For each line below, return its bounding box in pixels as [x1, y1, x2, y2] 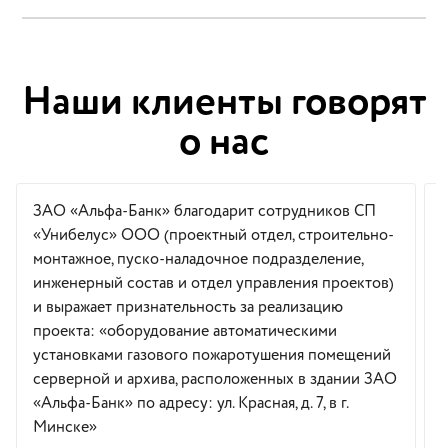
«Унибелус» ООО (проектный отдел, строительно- [33, 223, 394, 247]
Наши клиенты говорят [21, 72, 427, 132]
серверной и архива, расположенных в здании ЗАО [33, 367, 397, 391]
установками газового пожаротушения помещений [33, 343, 391, 367]
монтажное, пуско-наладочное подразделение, [33, 247, 363, 271]
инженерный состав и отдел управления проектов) [33, 271, 394, 295]
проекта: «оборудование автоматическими [33, 319, 337, 343]
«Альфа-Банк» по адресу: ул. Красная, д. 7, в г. [33, 391, 348, 415]
